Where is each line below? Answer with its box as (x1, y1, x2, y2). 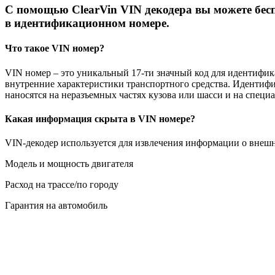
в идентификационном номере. (5, 17, 169, 30)
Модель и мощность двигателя (5, 158, 133, 169)
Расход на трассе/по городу (5, 179, 118, 190)
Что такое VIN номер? (5, 43, 104, 54)
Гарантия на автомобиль (5, 200, 107, 211)
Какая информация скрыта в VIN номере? (5, 113, 195, 124)
